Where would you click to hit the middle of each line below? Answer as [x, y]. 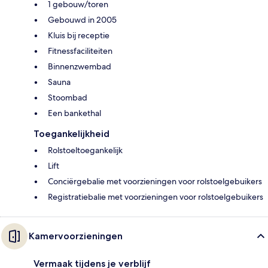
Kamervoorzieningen [76, 236]
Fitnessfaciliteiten [80, 51]
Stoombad [68, 97]
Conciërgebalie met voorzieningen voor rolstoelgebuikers [155, 181]
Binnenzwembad [80, 66]
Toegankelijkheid [71, 133]
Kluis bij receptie [79, 35]
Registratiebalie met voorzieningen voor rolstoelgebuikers [156, 197]
